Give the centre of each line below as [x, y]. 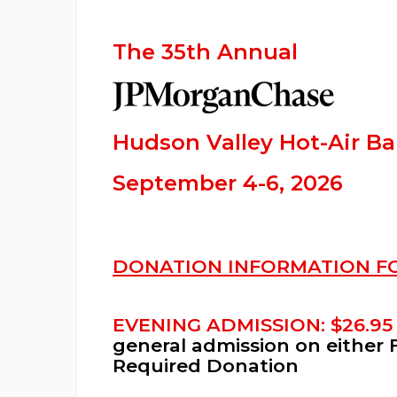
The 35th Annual [205, 51]
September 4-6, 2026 [228, 183]
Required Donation [206, 365]
